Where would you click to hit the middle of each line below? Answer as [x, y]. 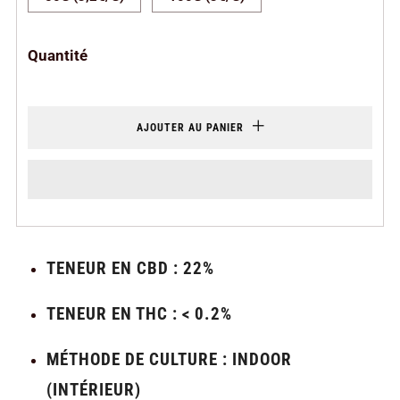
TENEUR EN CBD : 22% [130, 268]
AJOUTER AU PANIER [190, 127]
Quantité [58, 55]
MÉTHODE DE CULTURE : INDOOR [169, 359]
